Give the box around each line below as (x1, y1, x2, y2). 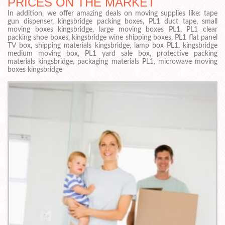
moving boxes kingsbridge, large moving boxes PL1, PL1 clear (8, 26, 217, 33)
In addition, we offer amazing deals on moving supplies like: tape (8, 10, 217, 17)
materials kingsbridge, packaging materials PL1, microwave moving (8, 58, 217, 65)
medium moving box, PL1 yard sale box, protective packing (8, 50, 217, 57)
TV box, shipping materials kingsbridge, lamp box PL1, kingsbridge (8, 42, 217, 49)
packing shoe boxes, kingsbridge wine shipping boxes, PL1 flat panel (8, 34, 217, 41)
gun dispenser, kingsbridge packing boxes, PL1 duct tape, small (8, 18, 217, 25)
